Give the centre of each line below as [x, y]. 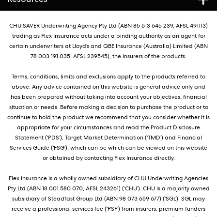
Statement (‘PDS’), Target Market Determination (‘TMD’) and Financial [108, 137]
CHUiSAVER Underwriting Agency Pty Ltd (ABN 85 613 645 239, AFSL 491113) [108, 25]
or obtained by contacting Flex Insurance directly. [108, 158]
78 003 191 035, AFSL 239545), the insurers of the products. [108, 56]
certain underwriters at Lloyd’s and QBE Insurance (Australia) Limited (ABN [108, 46]
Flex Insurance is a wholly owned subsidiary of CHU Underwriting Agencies [108, 178]
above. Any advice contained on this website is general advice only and [108, 86]
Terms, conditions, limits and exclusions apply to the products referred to [108, 76]
